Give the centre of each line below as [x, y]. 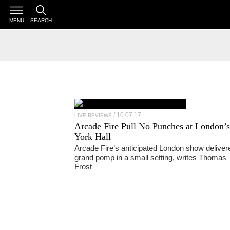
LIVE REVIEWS [93, 115]
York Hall [92, 137]
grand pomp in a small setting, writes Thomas [150, 157]
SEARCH [41, 21]
